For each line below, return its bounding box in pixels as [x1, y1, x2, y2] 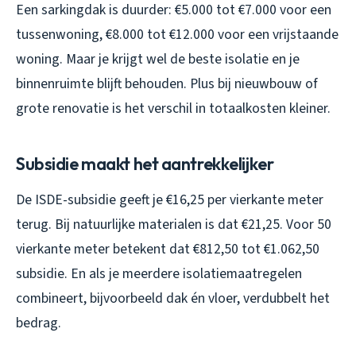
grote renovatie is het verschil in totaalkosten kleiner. [16, 98, 331, 118]
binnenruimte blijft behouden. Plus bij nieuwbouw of [16, 73, 318, 94]
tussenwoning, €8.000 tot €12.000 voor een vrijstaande [16, 24, 339, 44]
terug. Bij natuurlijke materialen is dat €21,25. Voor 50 [16, 214, 331, 234]
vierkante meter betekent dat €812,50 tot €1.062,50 [16, 238, 319, 259]
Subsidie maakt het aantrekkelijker [16, 152, 274, 175]
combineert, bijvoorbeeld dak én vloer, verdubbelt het [16, 288, 330, 308]
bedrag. [16, 312, 61, 333]
